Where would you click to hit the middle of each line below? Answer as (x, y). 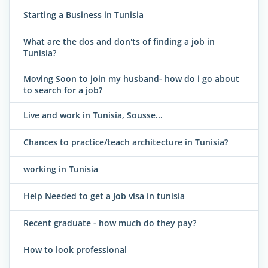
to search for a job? (63, 90)
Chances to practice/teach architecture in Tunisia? (126, 142)
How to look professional (75, 250)
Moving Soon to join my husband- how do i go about (131, 78)
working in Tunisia (61, 169)
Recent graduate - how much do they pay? (110, 223)
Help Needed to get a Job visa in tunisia (104, 196)
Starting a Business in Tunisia (83, 15)
